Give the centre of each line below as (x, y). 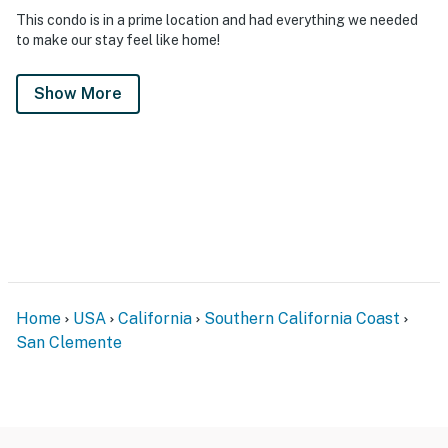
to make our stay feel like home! (118, 39)
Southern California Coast (302, 318)
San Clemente (69, 342)
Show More (78, 93)
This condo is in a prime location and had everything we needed (217, 19)
